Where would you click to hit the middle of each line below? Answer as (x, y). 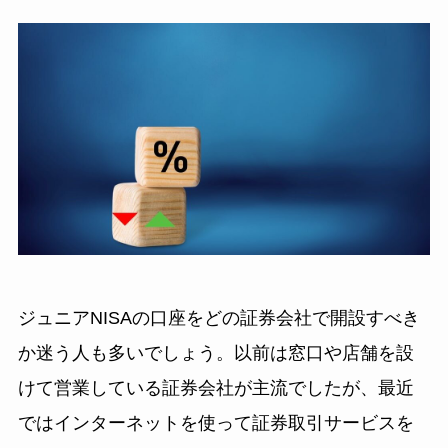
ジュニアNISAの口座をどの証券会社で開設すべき (218, 317)
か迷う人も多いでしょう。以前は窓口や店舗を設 (215, 352)
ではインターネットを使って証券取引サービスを (215, 422)
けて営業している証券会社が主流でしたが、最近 (215, 387)
